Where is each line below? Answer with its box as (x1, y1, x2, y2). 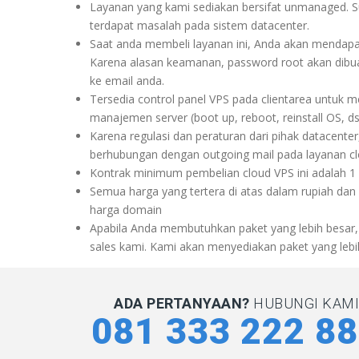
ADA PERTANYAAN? (114, 294, 254, 312)
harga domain (90, 201, 162, 217)
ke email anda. (90, 72, 164, 88)
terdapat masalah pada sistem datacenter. (90, 17, 309, 33)
